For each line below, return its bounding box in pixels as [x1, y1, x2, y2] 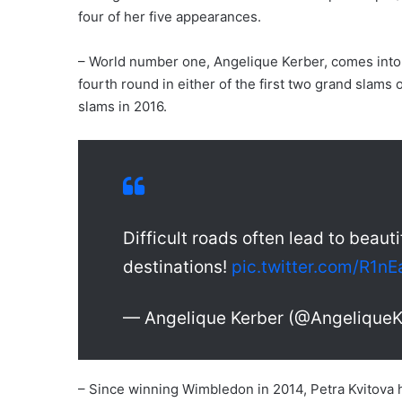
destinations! [123, 257, 232, 277]
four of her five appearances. [78, 8, 261, 25]
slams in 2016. [78, 98, 167, 115]
